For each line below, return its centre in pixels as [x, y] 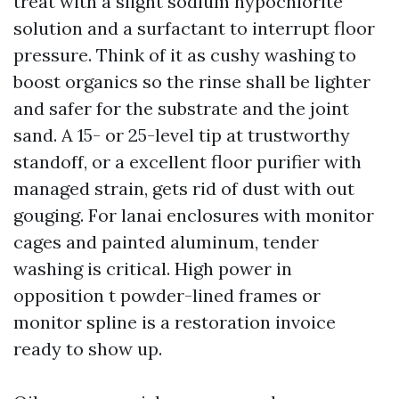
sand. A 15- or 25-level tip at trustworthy [182, 135]
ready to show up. [88, 349]
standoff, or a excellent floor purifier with [187, 162]
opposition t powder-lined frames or [167, 295]
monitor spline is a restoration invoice [175, 322]
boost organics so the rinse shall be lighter [192, 81]
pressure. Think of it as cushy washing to [185, 55]
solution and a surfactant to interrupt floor [194, 28]
